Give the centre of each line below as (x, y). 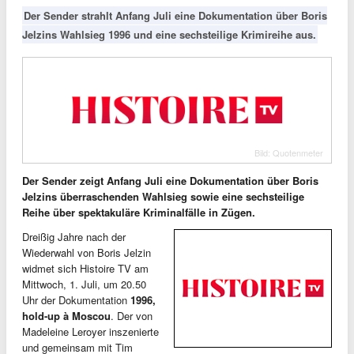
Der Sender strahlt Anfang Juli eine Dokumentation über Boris (175, 15)
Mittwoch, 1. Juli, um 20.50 (84, 284)
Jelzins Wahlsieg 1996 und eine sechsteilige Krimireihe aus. (169, 34)
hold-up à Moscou (66, 315)
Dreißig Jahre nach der (74, 236)
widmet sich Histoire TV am (85, 268)
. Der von (132, 315)
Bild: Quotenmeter (289, 152)
